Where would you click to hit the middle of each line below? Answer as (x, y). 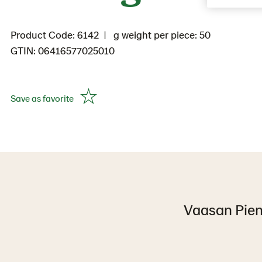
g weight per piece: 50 (161, 35)
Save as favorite (42, 98)
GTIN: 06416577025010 (63, 50)
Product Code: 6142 (55, 35)
